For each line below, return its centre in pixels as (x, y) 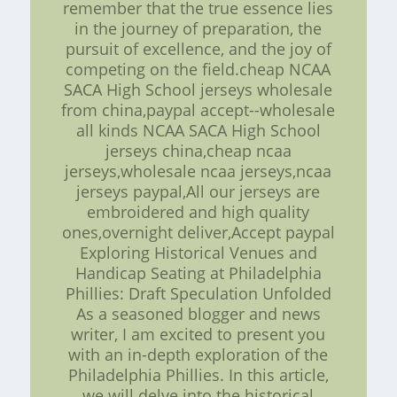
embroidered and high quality (198, 212)
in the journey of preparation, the (198, 29)
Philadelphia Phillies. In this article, (198, 375)
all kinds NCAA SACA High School (198, 131)
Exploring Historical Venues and (198, 253)
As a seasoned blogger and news (198, 314)
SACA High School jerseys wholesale (198, 90)
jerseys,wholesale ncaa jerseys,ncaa (198, 171)
